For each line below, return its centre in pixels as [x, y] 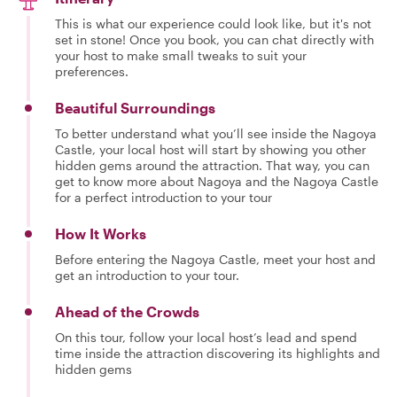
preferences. [92, 71]
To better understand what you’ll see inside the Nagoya [216, 133]
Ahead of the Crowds [127, 311]
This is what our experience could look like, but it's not [213, 23]
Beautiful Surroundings [135, 108]
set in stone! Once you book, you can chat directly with [214, 39]
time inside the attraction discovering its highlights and [218, 353]
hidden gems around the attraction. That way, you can [212, 165]
